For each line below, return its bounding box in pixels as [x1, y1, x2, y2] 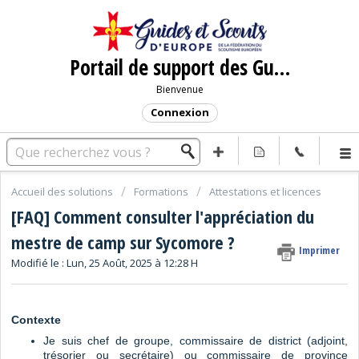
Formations [134, 184, 188, 199]
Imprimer [299, 243, 340, 258]
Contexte [11, 313, 61, 326]
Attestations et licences [209, 184, 321, 199]
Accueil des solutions [11, 184, 115, 199]
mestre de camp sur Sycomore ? [11, 230, 235, 255]
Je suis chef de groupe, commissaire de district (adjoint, [43, 333, 348, 347]
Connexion [150, 105, 209, 119]
